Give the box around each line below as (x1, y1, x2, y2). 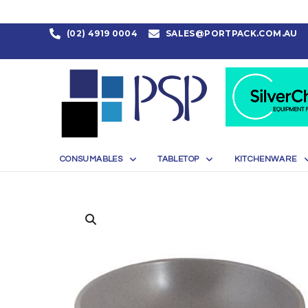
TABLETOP (157, 155, 199, 164)
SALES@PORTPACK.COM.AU (166, 28, 298, 38)
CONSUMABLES (60, 155, 122, 164)
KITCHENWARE (234, 155, 297, 164)
